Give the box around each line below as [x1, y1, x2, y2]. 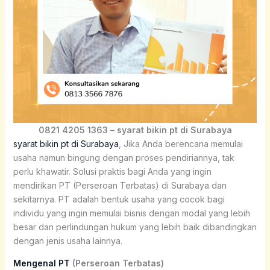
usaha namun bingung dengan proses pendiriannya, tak [13, 152, 234, 163]
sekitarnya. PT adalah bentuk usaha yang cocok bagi [13, 193, 225, 204]
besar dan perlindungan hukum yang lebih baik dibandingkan [13, 221, 257, 232]
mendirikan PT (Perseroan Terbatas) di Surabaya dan [13, 180, 227, 190]
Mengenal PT [13, 257, 70, 268]
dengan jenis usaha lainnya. [13, 235, 122, 246]
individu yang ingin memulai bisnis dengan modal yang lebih [13, 207, 250, 218]
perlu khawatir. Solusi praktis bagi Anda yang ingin [13, 166, 212, 177]
